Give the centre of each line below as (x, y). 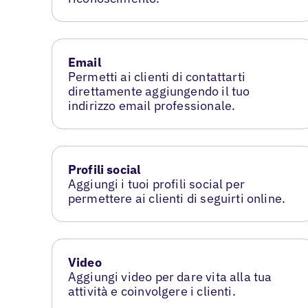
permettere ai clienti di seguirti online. (177, 198)
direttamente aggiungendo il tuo (159, 91)
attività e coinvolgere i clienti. (152, 291)
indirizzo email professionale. (152, 106)
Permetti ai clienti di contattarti (156, 77)
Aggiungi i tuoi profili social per (156, 184)
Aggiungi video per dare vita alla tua (170, 276)
